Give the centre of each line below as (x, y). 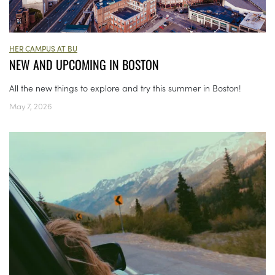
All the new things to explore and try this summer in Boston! (125, 88)
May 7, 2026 (31, 106)
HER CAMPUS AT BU (43, 48)
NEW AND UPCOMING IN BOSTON (84, 65)
